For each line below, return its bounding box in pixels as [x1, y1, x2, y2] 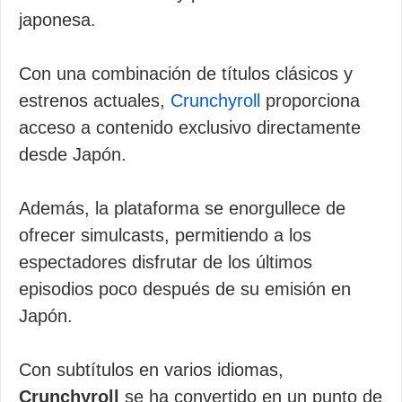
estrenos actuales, [19, 91, 170, 110]
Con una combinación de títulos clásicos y [19, 64, 353, 83]
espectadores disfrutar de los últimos [19, 252, 312, 272]
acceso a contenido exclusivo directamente [19, 118, 361, 137]
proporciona [260, 91, 360, 110]
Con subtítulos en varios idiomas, [19, 360, 284, 380]
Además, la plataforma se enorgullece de [19, 198, 345, 218]
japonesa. [19, 10, 96, 30]
